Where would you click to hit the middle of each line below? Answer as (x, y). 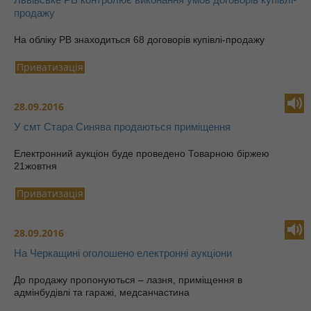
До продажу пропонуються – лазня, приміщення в (128, 280)
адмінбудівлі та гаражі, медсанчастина (104, 292)
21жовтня (37, 166)
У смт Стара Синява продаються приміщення (122, 127)
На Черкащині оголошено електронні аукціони (123, 253)
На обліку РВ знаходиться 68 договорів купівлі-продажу (139, 40)
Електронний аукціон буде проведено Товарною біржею (142, 153)
